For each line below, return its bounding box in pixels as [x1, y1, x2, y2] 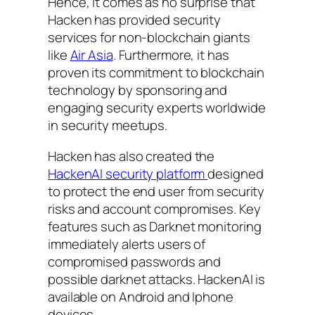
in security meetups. [48, 116, 167, 135]
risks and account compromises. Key [48, 199, 261, 218]
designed [207, 164, 264, 183]
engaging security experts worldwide [48, 98, 266, 117]
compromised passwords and [48, 252, 221, 271]
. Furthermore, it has [112, 46, 229, 65]
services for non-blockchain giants [48, 28, 250, 47]
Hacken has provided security [48, 11, 221, 30]
